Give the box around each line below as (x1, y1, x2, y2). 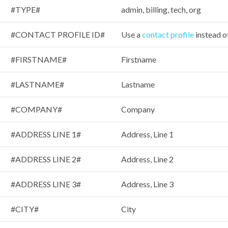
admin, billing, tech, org (121, 5, 201, 15)
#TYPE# (11, 5, 40, 15)
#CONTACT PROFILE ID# (11, 30, 105, 40)
